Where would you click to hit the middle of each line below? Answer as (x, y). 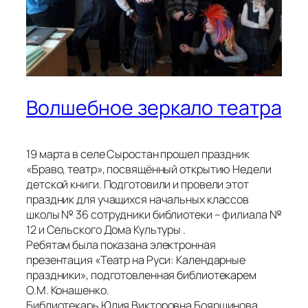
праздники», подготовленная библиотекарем (141, 275)
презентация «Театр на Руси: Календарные (136, 260)
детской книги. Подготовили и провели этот (137, 184)
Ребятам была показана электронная (121, 244)
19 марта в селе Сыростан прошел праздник (138, 154)
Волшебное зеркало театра (154, 107)
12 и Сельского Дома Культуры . (106, 229)
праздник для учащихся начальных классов (138, 199)
